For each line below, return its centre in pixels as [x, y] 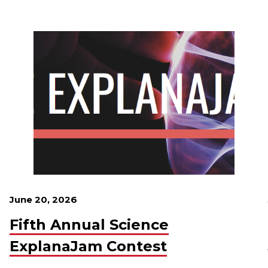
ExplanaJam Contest [88, 246]
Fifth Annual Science [89, 225]
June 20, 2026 [43, 200]
